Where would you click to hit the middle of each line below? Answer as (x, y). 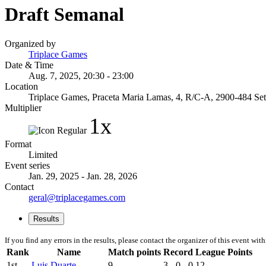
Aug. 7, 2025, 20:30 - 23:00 (81, 75)
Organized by (30, 43)
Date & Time (29, 65)
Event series (27, 165)
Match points (134, 252)
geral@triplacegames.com (77, 197)
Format (18, 144)
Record (178, 252)
